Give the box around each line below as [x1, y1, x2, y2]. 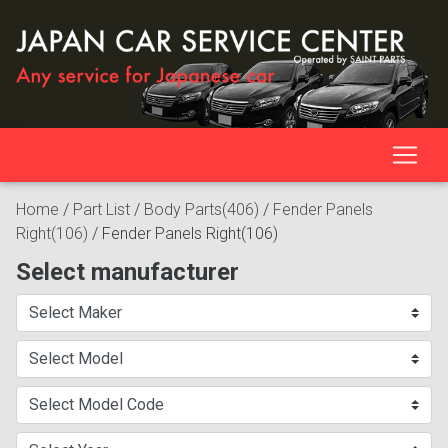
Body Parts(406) [144, 200, 259, 219]
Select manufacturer [16, 258, 239, 286]
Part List [73, 200, 130, 219]
